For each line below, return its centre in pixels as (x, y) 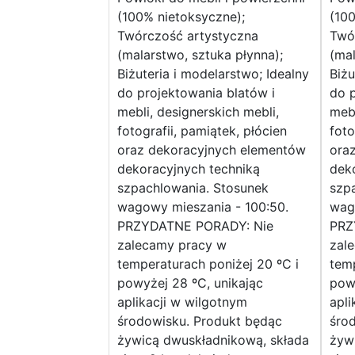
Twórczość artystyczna (188, 36)
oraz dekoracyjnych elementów (212, 150)
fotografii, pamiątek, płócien (202, 131)
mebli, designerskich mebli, (198, 112)
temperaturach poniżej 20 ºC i (208, 264)
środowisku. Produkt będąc (200, 321)
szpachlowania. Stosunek (193, 188)
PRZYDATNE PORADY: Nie (195, 226)
